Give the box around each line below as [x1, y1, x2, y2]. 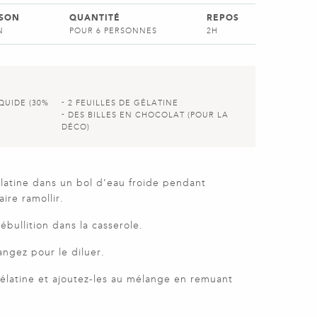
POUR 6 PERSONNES [69, 26, 157, 35]
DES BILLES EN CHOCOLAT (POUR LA [67, 110, 229, 120]
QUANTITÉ [69, 13, 120, 23]
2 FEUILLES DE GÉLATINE [67, 98, 178, 108]
